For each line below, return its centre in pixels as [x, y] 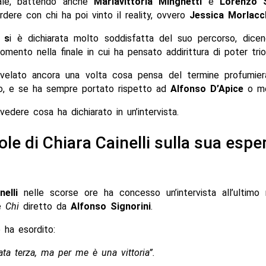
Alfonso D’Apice [207, 89]
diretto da [45, 206]
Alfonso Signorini [110, 206]
